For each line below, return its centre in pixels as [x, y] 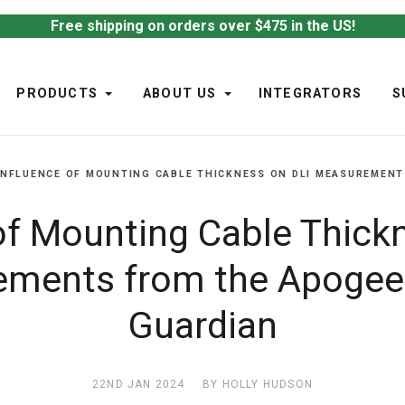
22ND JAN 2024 [139, 384]
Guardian [202, 325]
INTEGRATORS [310, 94]
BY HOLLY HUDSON [257, 384]
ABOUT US [180, 94]
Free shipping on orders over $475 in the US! [202, 26]
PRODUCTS [57, 94]
